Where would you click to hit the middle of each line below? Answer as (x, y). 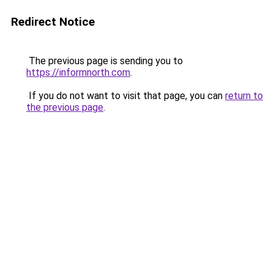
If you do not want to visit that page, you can (126, 96)
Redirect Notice (53, 22)
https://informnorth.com (78, 72)
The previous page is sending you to (105, 61)
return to (244, 96)
